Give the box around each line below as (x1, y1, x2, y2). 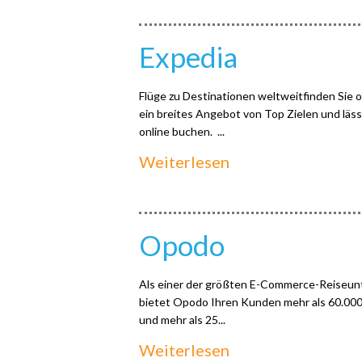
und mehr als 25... (139, 313, 225, 326)
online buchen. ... (139, 124, 225, 138)
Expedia (139, 40, 238, 74)
